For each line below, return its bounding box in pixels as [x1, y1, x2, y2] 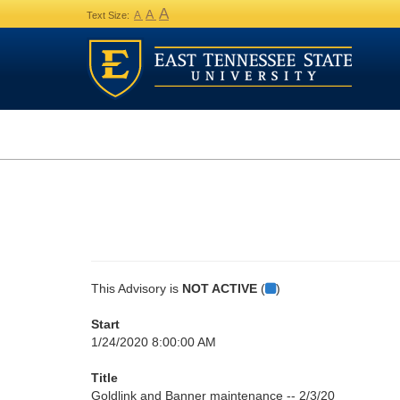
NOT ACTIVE [182, 281, 257, 296]
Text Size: [87, 10, 129, 21]
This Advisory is [91, 281, 182, 296]
